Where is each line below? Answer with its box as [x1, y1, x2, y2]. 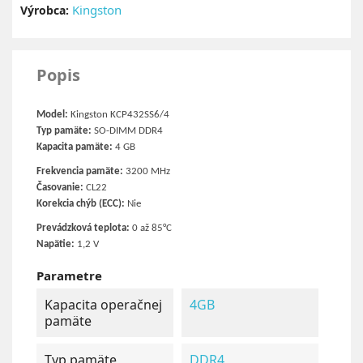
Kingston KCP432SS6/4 [70, 109, 169, 120]
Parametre [36, 267, 102, 284]
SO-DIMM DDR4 [94, 126, 163, 136]
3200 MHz [126, 166, 170, 177]
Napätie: [36, 239, 77, 250]
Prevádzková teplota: [36, 223, 132, 233]
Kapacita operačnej [45, 296, 162, 314]
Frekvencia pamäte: [36, 166, 126, 177]
